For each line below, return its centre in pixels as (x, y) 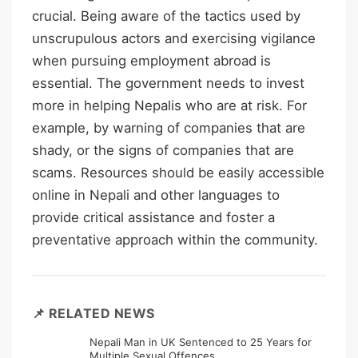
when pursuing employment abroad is (151, 60)
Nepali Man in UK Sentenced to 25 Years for (201, 342)
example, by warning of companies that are (169, 127)
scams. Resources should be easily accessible (178, 172)
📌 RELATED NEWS (93, 313)
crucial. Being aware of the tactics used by (166, 16)
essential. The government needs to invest (168, 83)
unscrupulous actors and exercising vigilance (174, 38)
